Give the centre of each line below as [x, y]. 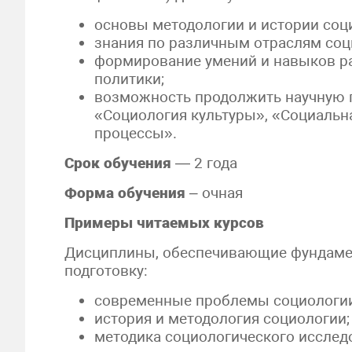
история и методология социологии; [222, 319]
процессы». [136, 133]
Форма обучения [125, 193]
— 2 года [204, 163]
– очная [214, 193]
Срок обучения [118, 163]
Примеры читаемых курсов [164, 223]
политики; [130, 79]
